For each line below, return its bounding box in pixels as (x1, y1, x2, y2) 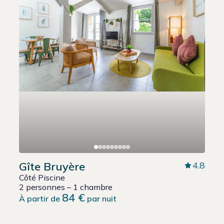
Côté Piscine (19, 172, 65, 183)
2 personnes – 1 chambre (19, 182, 113, 192)
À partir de (19, 193, 62, 204)
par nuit (85, 193, 117, 204)
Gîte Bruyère (19, 159, 85, 174)
